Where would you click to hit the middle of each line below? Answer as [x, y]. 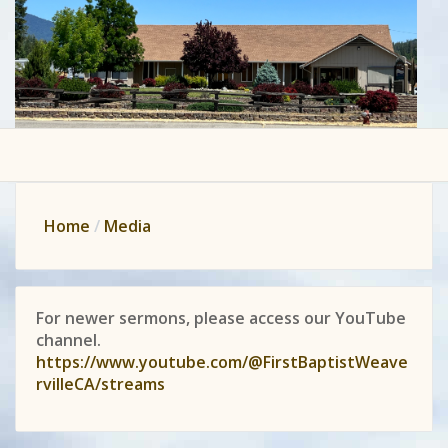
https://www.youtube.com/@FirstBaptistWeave [222, 362]
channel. [68, 340]
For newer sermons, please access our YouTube [221, 318]
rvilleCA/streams [100, 384]
